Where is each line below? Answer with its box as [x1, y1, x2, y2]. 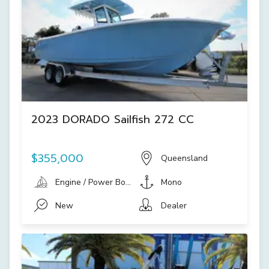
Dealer [161, 199, 187, 211]
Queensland [161, 153, 208, 164]
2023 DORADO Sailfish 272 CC [31, 111, 194, 128]
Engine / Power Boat [55, 176, 133, 188]
